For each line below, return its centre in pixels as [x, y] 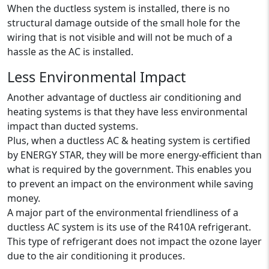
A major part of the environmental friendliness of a [123, 213]
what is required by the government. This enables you [129, 169]
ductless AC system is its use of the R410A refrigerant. [129, 227]
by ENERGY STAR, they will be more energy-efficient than [134, 155]
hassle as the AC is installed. [70, 52]
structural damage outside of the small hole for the [124, 23]
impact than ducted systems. [74, 126]
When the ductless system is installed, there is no [119, 8]
